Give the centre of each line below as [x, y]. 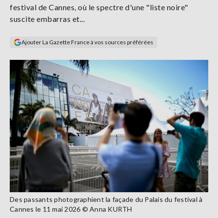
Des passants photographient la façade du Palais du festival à [106, 199]
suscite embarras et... [47, 19]
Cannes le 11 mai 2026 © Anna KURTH [71, 209]
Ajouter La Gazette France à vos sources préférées [87, 42]
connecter [47, 17]
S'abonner [32, 44]
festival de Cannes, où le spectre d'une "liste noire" [99, 7]
